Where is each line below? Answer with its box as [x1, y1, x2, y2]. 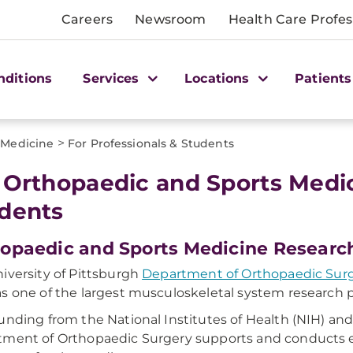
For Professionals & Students [67, 136, 234, 150]
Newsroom [135, 12, 206, 27]
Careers [61, 12, 113, 27]
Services [83, 70, 143, 86]
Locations [184, 70, 254, 86]
